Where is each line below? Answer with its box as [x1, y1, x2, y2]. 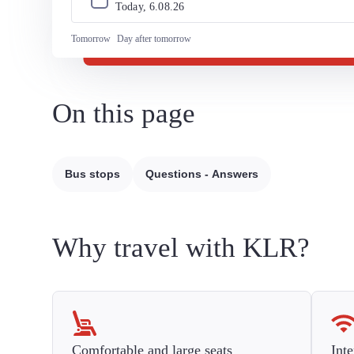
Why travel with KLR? [52, 232, 310, 263]
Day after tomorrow [117, 33, 191, 44]
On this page [52, 98, 195, 129]
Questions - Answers [145, 168, 258, 180]
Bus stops [65, 168, 120, 180]
